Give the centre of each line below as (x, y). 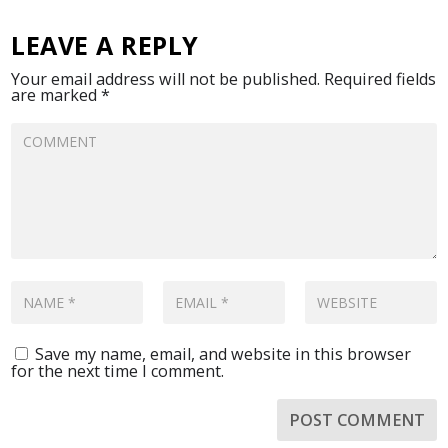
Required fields (380, 79)
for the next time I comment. (118, 371)
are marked (56, 95)
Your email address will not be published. (166, 79)
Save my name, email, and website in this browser (223, 354)
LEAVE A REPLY (105, 45)
